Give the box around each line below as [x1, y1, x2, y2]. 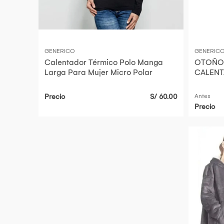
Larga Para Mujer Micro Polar [44, 67, 152, 77]
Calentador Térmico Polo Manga [44, 57, 163, 67]
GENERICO [44, 47, 75, 55]
